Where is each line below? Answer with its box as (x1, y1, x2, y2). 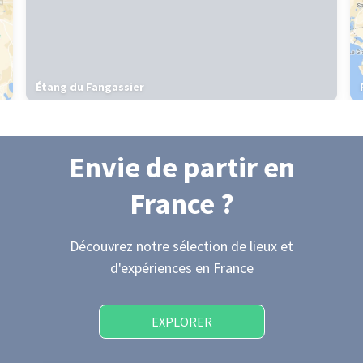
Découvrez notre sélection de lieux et (70, 237, 293, 255)
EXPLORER (151, 314, 212, 330)
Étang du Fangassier (36, 79, 144, 94)
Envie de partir (68, 149, 263, 186)
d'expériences (109, 258, 195, 277)
